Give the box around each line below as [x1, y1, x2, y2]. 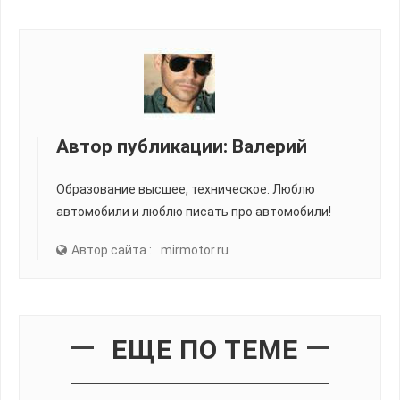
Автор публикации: [56, 135, 232, 157]
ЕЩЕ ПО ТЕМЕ [111, 333, 298, 365]
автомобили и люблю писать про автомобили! [56, 204, 331, 219]
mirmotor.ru [161, 242, 229, 257]
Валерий [232, 135, 307, 157]
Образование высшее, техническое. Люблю [56, 181, 315, 196]
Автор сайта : [71, 242, 152, 257]
